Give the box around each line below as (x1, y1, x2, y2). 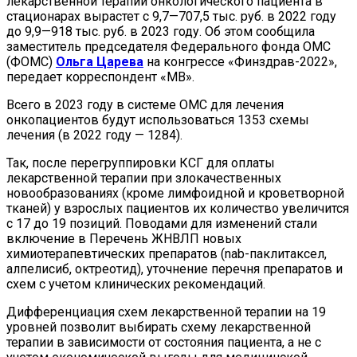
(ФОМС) (6, 54, 56, 70)
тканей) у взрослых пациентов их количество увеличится (6, 201, 349, 217)
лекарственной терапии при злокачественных (6, 171, 281, 186)
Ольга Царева (56, 54, 143, 70)
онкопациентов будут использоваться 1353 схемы (6, 112, 309, 128)
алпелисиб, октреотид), (6, 261, 143, 277)
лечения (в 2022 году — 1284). (6, 127, 182, 143)
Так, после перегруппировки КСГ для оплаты (6, 155, 275, 171)
